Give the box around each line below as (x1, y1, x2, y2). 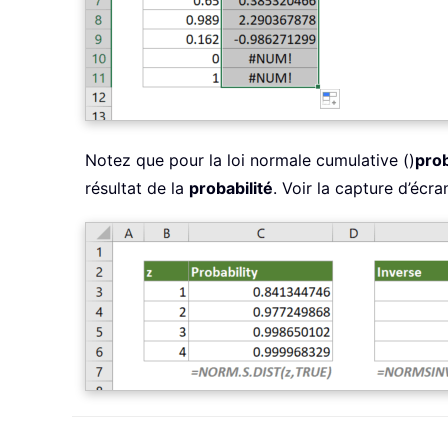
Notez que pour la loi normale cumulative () (85, 150, 415, 171)
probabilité (189, 178, 273, 199)
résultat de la (85, 178, 189, 199)
